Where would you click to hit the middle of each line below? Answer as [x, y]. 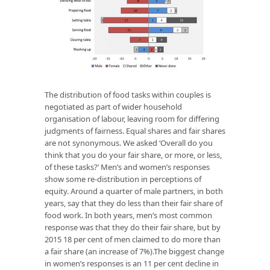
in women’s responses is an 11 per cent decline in [132, 263]
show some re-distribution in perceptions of [123, 179]
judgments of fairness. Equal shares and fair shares [135, 130]
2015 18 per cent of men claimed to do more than [133, 239]
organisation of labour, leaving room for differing [132, 118]
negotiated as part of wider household [113, 106]
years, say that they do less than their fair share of [133, 203]
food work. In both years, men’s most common [128, 215]
